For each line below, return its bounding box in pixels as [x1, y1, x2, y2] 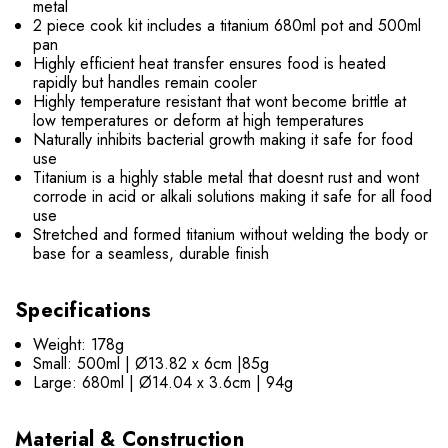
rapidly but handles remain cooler [33, 71, 258, 95]
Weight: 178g [33, 333, 125, 357]
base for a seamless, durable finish [33, 242, 270, 266]
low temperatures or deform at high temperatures [33, 109, 365, 133]
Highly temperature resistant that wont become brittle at [33, 90, 407, 114]
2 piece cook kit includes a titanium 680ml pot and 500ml [33, 14, 422, 38]
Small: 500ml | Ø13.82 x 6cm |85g [33, 352, 270, 376]
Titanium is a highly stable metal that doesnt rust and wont [33, 166, 420, 190]
